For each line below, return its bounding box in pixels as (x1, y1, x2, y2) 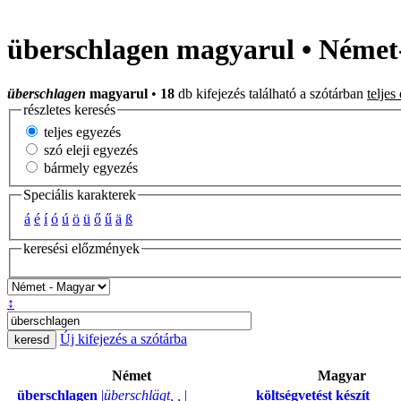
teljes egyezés (40, 124, 121, 141)
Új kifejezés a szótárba (60, 330, 187, 346)
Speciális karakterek (23, 187, 136, 203)
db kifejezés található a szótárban (175, 85, 367, 101)
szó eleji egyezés (40, 142, 138, 158)
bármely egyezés (40, 160, 138, 176)
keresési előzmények (23, 241, 140, 257)
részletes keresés (23, 101, 115, 117)
